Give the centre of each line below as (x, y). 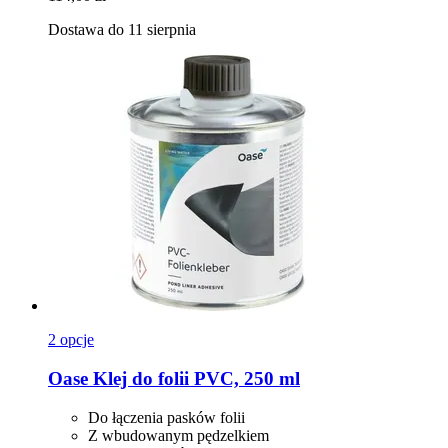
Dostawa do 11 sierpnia (122, 30)
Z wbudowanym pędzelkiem (178, 435)
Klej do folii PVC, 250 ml (194, 378)
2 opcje (71, 340)
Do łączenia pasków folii (166, 417)
